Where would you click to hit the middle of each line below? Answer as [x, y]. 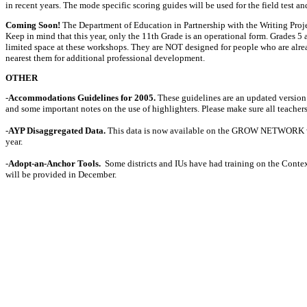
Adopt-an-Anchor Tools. [56, 163]
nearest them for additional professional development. [105, 58]
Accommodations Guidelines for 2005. [82, 98]
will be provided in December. [61, 174]
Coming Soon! [33, 25]
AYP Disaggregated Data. [57, 131]
